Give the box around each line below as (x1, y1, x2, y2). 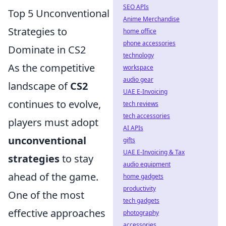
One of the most (8, 188, 84, 202)
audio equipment (123, 160, 171, 168)
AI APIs (123, 124, 143, 132)
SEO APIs (123, 3, 149, 11)
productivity (123, 184, 156, 193)
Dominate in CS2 (8, 43, 86, 56)
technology (123, 51, 154, 60)
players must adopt (8, 116, 98, 129)
